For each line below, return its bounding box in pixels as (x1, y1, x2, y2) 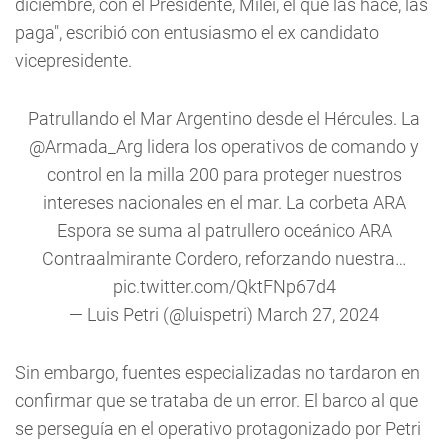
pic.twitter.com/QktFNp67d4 (112, 276, 336, 297)
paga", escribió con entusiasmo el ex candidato (15, 22, 379, 43)
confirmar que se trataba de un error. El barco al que (15, 390, 418, 411)
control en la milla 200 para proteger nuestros (46, 164, 402, 185)
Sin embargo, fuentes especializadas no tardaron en (15, 362, 420, 383)
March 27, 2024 (257, 304, 379, 325)
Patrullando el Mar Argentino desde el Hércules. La (28, 108, 420, 129)
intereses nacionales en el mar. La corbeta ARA (42, 192, 406, 213)
